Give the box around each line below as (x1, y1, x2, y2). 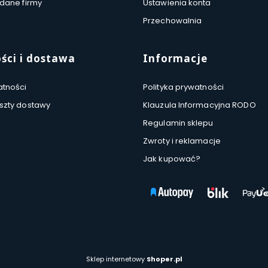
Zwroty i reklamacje (143, 135, 221, 147)
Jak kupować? (143, 153, 201, 165)
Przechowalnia (143, 14, 202, 26)
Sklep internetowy (86, 254, 147, 264)
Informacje (143, 51, 208, 65)
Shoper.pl (146, 254, 182, 264)
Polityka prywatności (143, 81, 224, 93)
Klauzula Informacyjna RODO (143, 99, 256, 111)
